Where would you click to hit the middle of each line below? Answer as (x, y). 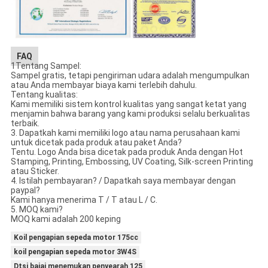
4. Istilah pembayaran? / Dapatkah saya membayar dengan (123, 180)
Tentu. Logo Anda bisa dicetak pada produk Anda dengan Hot (127, 152)
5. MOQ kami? (36, 209)
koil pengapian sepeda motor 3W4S (75, 252)
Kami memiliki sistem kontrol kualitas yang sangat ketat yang (128, 104)
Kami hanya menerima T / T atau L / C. (84, 200)
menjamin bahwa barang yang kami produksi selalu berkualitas (130, 113)
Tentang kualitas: (44, 94)
